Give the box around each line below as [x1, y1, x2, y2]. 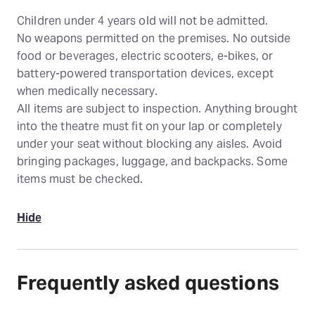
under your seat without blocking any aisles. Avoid [17, 136, 283, 151]
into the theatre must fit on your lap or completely [17, 118, 282, 134]
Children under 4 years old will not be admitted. [17, 13, 269, 28]
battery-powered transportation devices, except [17, 65, 274, 81]
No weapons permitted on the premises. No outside [17, 30, 291, 46]
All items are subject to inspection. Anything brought [17, 101, 297, 116]
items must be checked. [17, 171, 143, 186]
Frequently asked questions [17, 269, 279, 295]
